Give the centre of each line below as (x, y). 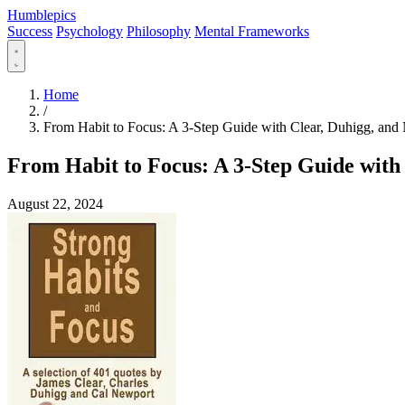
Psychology (89, 31)
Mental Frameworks (252, 31)
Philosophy (159, 31)
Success (30, 31)
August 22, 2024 (55, 203)
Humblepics (42, 15)
